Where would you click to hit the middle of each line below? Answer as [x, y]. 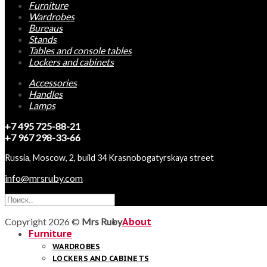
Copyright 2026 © [43, 221]
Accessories [53, 82]
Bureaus [46, 27]
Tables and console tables [80, 50]
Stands [43, 39]
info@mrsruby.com [44, 178]
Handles [46, 94]
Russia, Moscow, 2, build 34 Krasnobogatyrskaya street [109, 157]
